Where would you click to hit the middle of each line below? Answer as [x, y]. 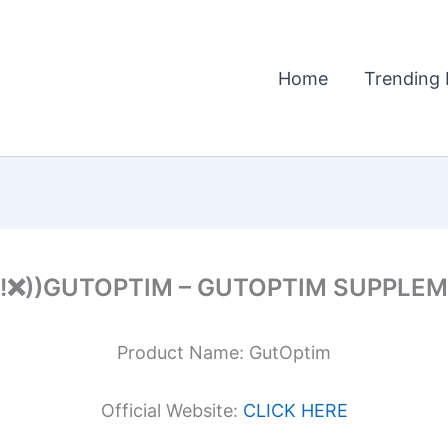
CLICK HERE [295, 410]
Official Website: [171, 410]
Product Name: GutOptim [224, 352]
